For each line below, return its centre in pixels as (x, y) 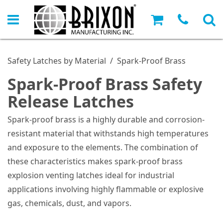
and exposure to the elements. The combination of (103, 148)
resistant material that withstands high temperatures (108, 134)
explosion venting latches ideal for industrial (91, 175)
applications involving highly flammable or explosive (106, 189)
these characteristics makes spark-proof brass (95, 162)
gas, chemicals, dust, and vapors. (69, 203)
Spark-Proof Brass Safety (105, 84)
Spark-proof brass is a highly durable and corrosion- (106, 120)
